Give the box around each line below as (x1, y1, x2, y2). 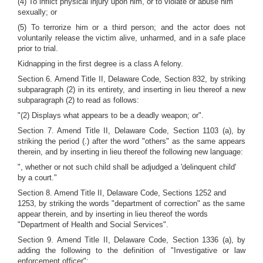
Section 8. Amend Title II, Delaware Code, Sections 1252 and (18, 188, 226, 197)
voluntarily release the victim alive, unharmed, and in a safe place (18, 33, 245, 42)
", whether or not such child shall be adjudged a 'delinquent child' (18, 163, 236, 171)
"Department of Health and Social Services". (18, 220, 168, 229)
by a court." (18, 173, 57, 182)
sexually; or (18, 8, 57, 16)
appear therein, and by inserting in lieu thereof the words (18, 210, 208, 218)
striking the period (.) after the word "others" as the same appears (18, 137, 245, 146)
